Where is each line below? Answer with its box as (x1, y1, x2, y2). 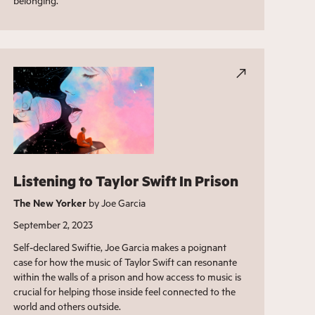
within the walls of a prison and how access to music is (13, 269, 241, 283)
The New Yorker (13, 195, 86, 210)
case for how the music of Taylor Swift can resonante (13, 255, 237, 269)
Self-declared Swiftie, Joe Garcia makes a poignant (13, 240, 226, 254)
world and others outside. (13, 299, 121, 313)
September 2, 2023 (13, 217, 93, 231)
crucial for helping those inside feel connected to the (13, 284, 236, 298)
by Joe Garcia (86, 195, 146, 210)
